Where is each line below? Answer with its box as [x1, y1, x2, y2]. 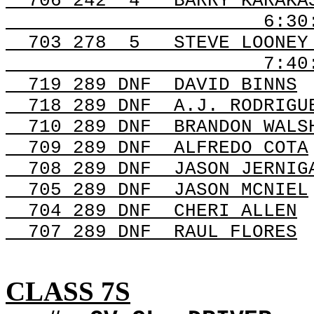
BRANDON [174, 116, 252, 137]
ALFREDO [174, 137, 252, 158]
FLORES [219, 221, 297, 243]
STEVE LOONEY [174, 32, 308, 53]
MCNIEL [230, 179, 308, 200]
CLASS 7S [6, 276, 130, 306]
